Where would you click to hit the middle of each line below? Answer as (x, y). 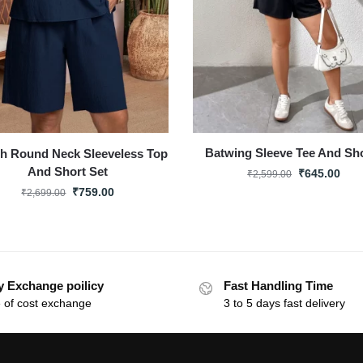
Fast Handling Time (278, 285)
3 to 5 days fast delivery (284, 303)
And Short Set (68, 171)
